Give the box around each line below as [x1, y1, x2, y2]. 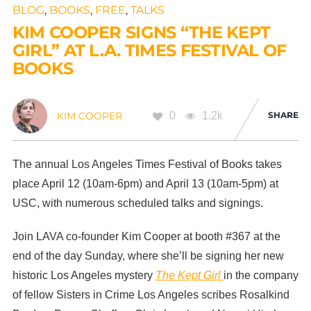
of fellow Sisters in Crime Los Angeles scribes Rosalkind [12, 288, 289, 301]
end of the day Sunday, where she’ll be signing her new [12, 249, 284, 262]
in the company [223, 269, 299, 281]
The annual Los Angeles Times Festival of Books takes [12, 158, 282, 171]
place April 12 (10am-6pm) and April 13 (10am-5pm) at [12, 178, 278, 190]
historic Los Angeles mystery [12, 269, 155, 281]
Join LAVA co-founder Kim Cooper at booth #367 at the [12, 230, 280, 242]
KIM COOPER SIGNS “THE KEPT [12, 22, 271, 43]
